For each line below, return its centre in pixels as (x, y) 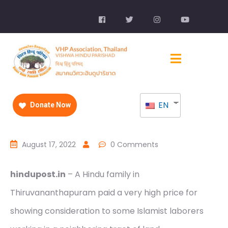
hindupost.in (38, 175)
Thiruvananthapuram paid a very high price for (104, 193)
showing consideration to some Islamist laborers (107, 211)
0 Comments (134, 145)
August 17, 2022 (49, 145)
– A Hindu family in (103, 175)
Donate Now (50, 105)
